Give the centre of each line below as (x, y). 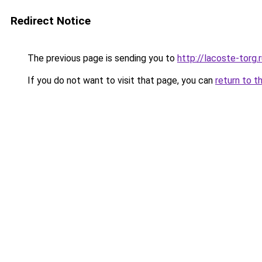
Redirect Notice (51, 21)
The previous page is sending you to (101, 58)
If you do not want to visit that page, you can (120, 80)
